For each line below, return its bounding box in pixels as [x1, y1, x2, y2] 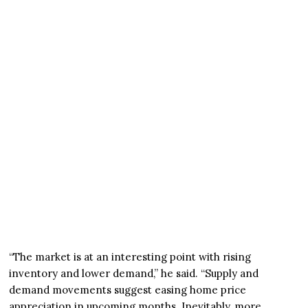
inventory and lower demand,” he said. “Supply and [9, 267, 259, 280]
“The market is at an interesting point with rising [9, 250, 252, 264]
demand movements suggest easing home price [9, 283, 247, 297]
